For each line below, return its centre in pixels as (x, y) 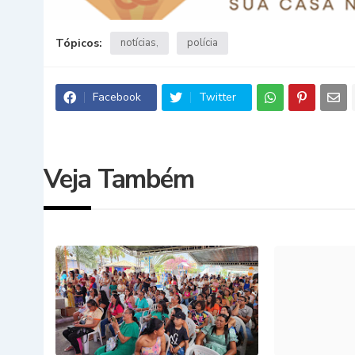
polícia (202, 42)
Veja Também (118, 179)
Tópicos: (78, 43)
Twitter (217, 97)
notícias (138, 42)
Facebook (116, 97)
